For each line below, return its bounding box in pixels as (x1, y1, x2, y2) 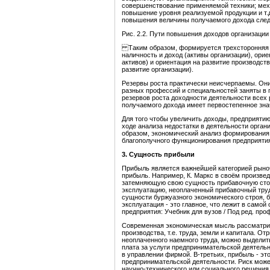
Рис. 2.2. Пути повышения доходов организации (122, 30, 269, 38)
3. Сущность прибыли (122, 151, 195, 159)
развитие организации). (122, 66, 193, 74)
